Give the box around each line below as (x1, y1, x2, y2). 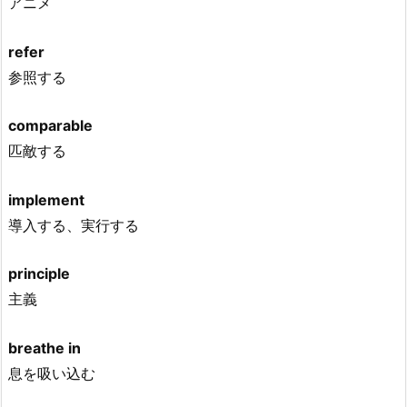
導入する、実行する (8, 215, 139, 234)
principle (8, 264, 70, 283)
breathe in (8, 338, 81, 357)
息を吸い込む (8, 363, 95, 382)
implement (8, 190, 84, 209)
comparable (8, 116, 93, 135)
